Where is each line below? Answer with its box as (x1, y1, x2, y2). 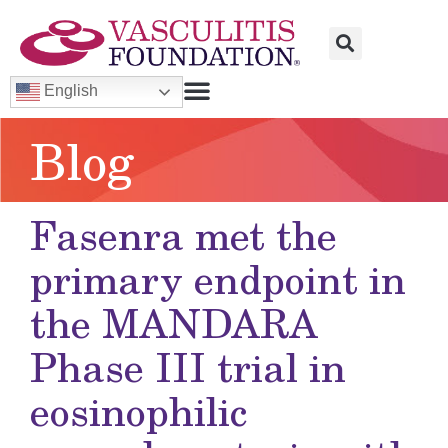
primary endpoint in (30, 249, 406, 308)
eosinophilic (30, 381, 247, 440)
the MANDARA (30, 293, 318, 352)
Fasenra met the (30, 205, 337, 264)
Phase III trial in (30, 337, 346, 396)
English (40, 82, 98, 100)
